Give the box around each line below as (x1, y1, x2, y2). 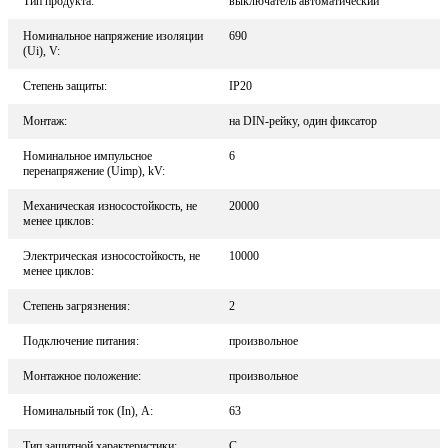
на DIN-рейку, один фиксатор (229, 114, 377, 129)
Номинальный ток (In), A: (23, 404, 153, 419)
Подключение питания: (23, 334, 139, 349)
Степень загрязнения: (23, 299, 130, 314)
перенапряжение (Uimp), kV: (23, 164, 165, 179)
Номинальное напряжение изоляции (23, 29, 203, 44)
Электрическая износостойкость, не (23, 249, 200, 264)
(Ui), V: (23, 44, 60, 59)
